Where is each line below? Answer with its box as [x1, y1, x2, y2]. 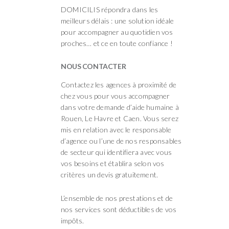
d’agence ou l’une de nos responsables [61, 136, 182, 146]
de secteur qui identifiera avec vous [61, 148, 172, 157]
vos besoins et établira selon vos [61, 159, 165, 168]
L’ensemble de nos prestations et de [61, 194, 173, 203]
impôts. [61, 216, 84, 225]
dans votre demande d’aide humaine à [61, 103, 179, 112]
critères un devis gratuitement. [61, 170, 158, 179]
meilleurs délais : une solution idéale [61, 16, 174, 26]
